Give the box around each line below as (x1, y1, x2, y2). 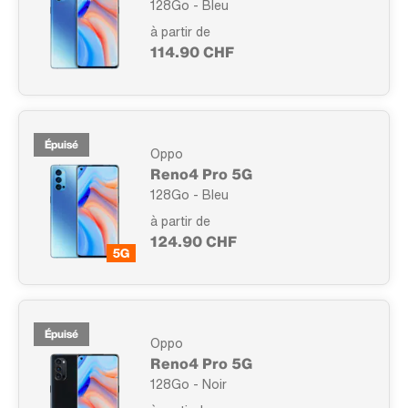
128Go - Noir (150, 373, 227, 393)
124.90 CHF (150, 229, 237, 252)
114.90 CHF (150, 40, 234, 63)
